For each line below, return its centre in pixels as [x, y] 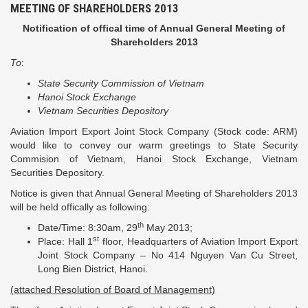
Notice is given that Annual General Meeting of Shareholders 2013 [154, 193]
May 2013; [168, 228]
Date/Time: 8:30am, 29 [88, 228]
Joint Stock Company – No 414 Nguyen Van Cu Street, [168, 255]
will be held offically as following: [80, 207]
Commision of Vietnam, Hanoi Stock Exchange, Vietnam [154, 159]
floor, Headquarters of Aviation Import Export [198, 241]
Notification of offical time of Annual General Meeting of [154, 28]
